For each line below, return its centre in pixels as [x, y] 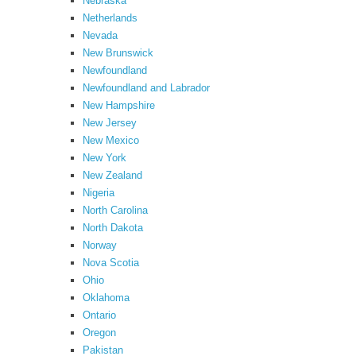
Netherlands [110, 18]
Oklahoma [106, 298]
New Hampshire [119, 105]
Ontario [99, 315]
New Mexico [111, 140]
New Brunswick [118, 53]
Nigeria [99, 193]
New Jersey [110, 123]
